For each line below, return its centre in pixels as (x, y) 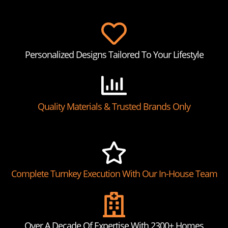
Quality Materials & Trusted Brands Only (114, 106)
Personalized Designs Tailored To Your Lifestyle (114, 54)
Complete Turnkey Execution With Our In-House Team (114, 173)
